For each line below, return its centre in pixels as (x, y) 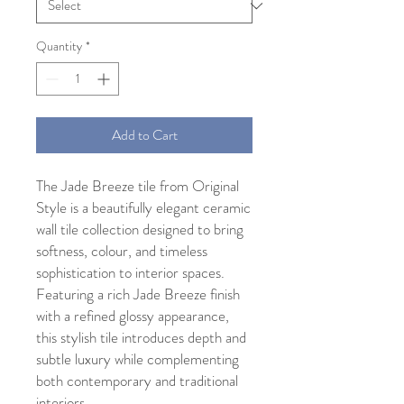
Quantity (59, 46)
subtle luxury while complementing (138, 359)
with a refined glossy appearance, (133, 316)
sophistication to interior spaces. (130, 273)
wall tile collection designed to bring (140, 230)
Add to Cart (144, 135)
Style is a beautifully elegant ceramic (143, 208)
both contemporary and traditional (137, 381)
